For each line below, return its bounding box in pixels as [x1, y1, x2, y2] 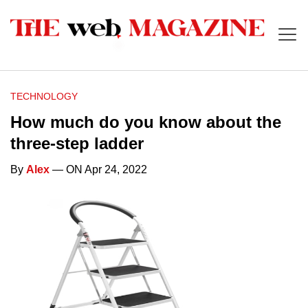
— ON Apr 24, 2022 [49, 164, 147, 176]
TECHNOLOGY [10, 91, 78, 102]
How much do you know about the [10, 113, 281, 132]
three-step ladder [10, 134, 144, 153]
